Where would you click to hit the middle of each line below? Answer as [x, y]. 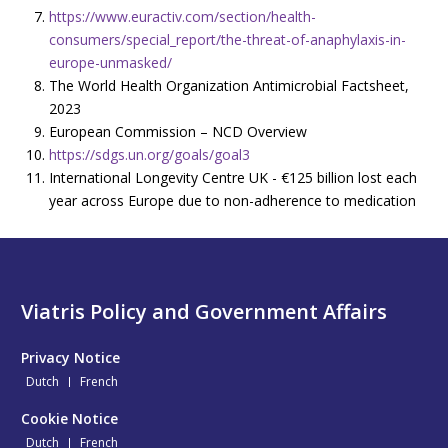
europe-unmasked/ [110, 62]
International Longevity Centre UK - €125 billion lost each [233, 177]
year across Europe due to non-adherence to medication [233, 200]
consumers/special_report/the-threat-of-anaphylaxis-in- [227, 39]
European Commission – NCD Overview [178, 131]
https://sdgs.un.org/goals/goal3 [149, 154]
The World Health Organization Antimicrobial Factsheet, [229, 85]
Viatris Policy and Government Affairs [204, 311]
